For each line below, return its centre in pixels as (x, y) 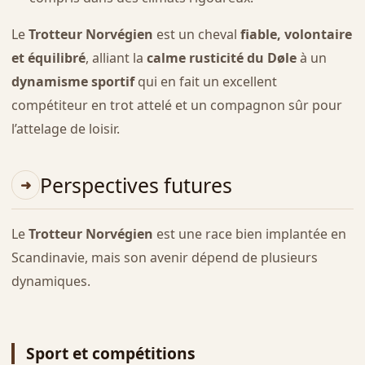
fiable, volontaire (296, 35)
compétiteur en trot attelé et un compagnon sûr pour (176, 106)
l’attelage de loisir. (65, 129)
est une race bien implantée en (249, 233)
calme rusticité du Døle (221, 58)
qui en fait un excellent (205, 82)
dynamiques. (51, 281)
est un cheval (196, 35)
